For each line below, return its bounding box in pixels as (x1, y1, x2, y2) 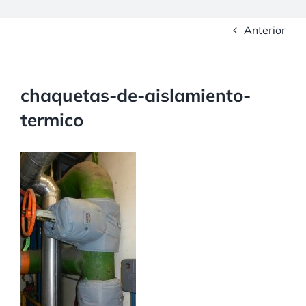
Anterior (244, 23, 286, 37)
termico (20, 109, 83, 131)
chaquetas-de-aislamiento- (20, 84, 251, 107)
